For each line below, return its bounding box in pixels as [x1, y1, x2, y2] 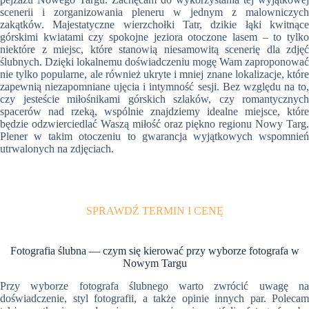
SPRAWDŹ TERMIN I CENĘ [86, 205, 223, 217]
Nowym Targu [122, 257, 187, 270]
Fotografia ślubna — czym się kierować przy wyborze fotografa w [10, 245, 299, 257]
